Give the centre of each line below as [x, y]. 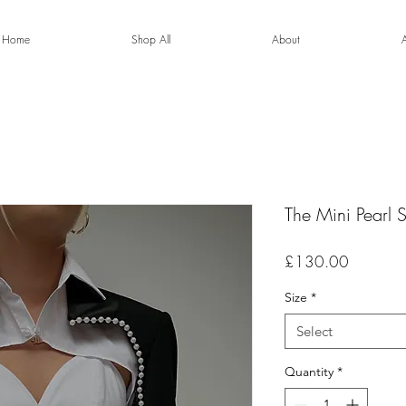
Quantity [309, 371]
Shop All [151, 39]
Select [314, 331]
